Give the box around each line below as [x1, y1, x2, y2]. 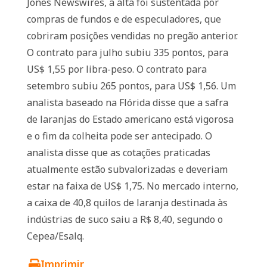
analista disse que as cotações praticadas [26, 146, 210, 159]
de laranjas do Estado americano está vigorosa [26, 113, 234, 126]
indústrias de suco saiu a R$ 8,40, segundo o [26, 213, 223, 226]
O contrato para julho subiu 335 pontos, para [26, 46, 228, 59]
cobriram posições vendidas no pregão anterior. [26, 29, 238, 42]
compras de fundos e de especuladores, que [26, 13, 221, 26]
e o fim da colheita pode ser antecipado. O [26, 129, 212, 142]
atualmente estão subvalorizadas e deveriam [26, 163, 228, 176]
